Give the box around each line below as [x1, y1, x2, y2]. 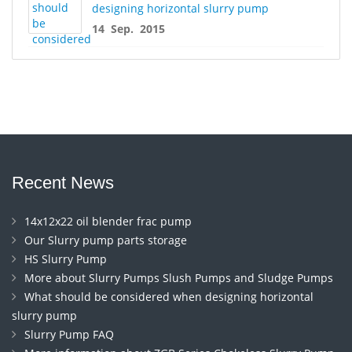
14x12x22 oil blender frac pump [24, 213, 192, 229]
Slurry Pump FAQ [24, 326, 114, 342]
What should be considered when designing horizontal [24, 288, 313, 304]
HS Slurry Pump [24, 251, 107, 266]
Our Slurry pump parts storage [24, 232, 187, 247]
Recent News [12, 172, 114, 192]
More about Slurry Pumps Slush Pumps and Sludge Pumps [24, 269, 333, 285]
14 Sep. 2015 [92, 20, 165, 36]
